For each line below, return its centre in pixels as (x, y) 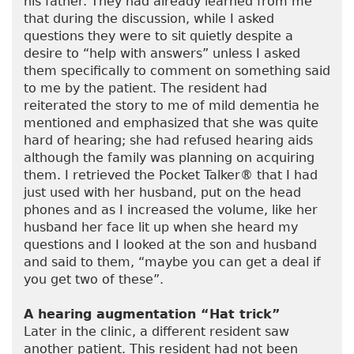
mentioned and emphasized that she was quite (171, 123)
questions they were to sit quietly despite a (158, 36)
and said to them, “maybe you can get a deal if (172, 262)
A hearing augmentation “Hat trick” (152, 314)
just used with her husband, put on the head (162, 193)
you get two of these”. (94, 280)
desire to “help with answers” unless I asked (162, 54)
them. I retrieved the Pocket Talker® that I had (171, 175)
